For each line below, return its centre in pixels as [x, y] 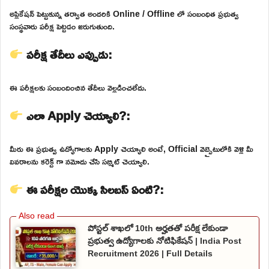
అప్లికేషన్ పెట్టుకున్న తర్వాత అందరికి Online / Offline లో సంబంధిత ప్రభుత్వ [124, 14]
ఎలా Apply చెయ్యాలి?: [77, 116]
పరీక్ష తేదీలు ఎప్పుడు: [68, 54]
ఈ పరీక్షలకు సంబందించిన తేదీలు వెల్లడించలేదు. [78, 88]
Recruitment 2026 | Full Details [150, 254]
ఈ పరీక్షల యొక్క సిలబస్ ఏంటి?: [93, 189]
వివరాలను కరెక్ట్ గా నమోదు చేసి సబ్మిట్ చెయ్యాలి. [80, 162]
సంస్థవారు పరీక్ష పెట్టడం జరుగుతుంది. [62, 26]
